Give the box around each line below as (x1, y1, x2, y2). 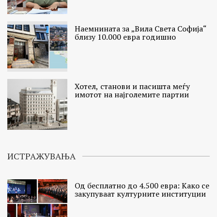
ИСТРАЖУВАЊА (7, 150, 76, 162)
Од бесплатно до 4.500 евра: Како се (75, 180, 210, 191)
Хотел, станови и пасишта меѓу (75, 81, 190, 92)
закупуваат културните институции (75, 188, 206, 199)
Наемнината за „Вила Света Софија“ (75, 23, 207, 34)
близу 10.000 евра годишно (75, 31, 176, 43)
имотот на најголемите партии (75, 89, 189, 100)
